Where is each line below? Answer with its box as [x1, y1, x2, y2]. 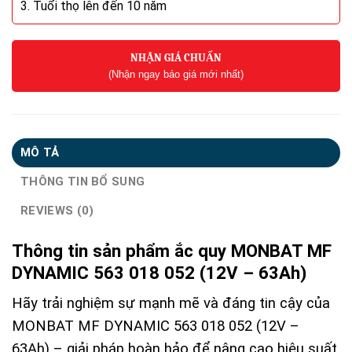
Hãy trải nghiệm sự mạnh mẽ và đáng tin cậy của [12, 295, 330, 313]
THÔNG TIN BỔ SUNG [20, 174, 145, 189]
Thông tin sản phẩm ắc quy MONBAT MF [12, 240, 332, 262]
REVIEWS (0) [20, 203, 94, 218]
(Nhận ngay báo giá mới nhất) [108, 68, 244, 80]
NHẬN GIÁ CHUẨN [130, 50, 222, 64]
